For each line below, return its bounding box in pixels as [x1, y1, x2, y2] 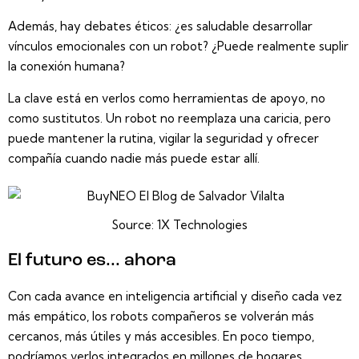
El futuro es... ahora [8, 251, 176, 270]
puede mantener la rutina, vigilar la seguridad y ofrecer [8, 130, 319, 146]
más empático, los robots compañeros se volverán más [8, 308, 314, 324]
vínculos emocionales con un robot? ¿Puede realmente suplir [8, 38, 349, 54]
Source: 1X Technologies [111, 216, 248, 232]
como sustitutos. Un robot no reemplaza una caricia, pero [8, 110, 331, 126]
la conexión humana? [8, 58, 125, 74]
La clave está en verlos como [8, 90, 173, 106]
